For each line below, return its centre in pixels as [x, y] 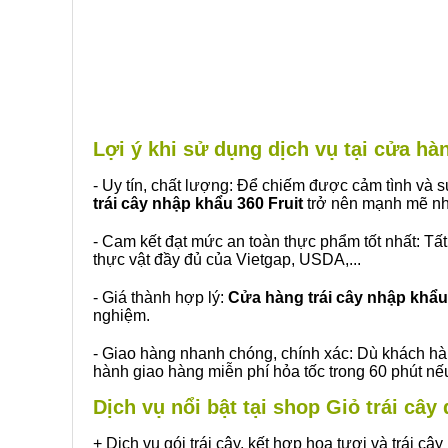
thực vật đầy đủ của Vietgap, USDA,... [227, 259]
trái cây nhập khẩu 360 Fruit [198, 203]
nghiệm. [121, 315]
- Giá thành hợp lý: [160, 297]
